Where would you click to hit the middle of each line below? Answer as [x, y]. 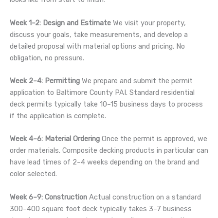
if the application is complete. [58, 116]
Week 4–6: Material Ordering [55, 139]
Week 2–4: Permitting [45, 81]
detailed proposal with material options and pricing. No [97, 46]
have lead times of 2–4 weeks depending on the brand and [104, 162]
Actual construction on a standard [144, 197]
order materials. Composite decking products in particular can [109, 151]
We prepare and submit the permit [136, 81]
